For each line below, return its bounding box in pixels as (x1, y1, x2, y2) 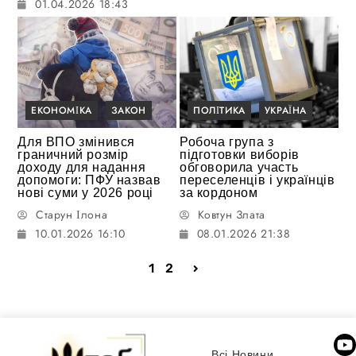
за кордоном (180, 185, 258, 199)
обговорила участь (180, 160, 299, 174)
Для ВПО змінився (17, 134, 136, 149)
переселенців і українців (180, 172, 335, 187)
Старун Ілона (36, 206, 108, 222)
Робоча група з (180, 134, 274, 149)
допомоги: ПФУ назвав (17, 172, 161, 187)
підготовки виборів (180, 147, 300, 161)
